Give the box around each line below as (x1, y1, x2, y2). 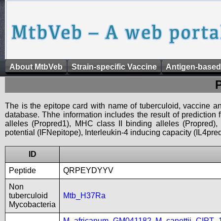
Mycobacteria (9, 200, 56, 209)
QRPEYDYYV (63, 166, 113, 175)
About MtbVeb (9, 63, 63, 71)
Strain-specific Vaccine (72, 63, 157, 71)
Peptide (9, 166, 36, 175)
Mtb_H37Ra (63, 191, 106, 200)
